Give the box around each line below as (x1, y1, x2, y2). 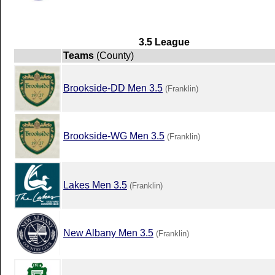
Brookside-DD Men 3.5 (63, 82, 163, 93)
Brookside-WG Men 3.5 (63, 130, 165, 141)
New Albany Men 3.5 (63, 227, 153, 238)
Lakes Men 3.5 (63, 179, 127, 190)
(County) (94, 50, 134, 61)
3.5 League (139, 36, 190, 47)
